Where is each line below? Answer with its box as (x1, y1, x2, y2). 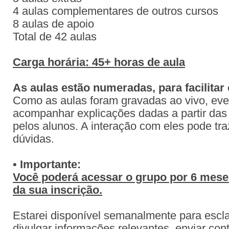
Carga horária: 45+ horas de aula (13, 56, 185, 68)
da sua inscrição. (13, 184, 102, 196)
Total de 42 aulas (13, 31, 97, 43)
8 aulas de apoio (13, 18, 94, 30)
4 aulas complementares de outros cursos (13, 5, 218, 17)
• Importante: (13, 158, 81, 171)
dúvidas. (13, 133, 54, 145)
